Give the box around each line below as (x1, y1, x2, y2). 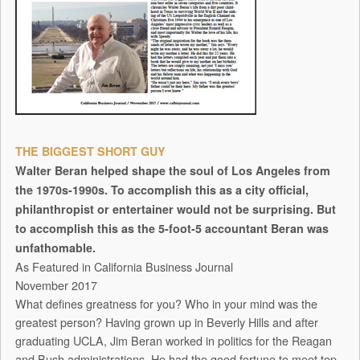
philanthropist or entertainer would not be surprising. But (14, 201, 336, 218)
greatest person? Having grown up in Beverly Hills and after (14, 313, 318, 331)
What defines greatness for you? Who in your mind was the (14, 295, 317, 313)
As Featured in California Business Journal (14, 258, 233, 276)
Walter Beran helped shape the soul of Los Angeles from (14, 162, 330, 179)
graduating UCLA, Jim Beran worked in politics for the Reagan (14, 332, 332, 350)
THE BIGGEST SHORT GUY (14, 143, 166, 160)
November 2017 (14, 276, 97, 294)
